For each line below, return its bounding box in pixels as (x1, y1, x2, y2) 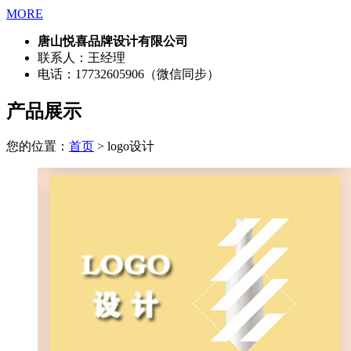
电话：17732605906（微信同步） (38, 67, 219, 81)
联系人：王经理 (38, 50, 125, 64)
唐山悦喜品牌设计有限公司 (38, 34, 188, 48)
